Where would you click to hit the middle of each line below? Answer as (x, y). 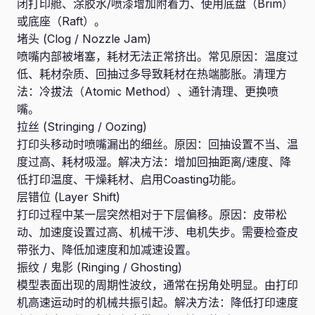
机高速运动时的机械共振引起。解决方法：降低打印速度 (157, 302)
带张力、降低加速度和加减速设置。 (107, 250)
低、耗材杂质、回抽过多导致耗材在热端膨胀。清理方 (152, 74)
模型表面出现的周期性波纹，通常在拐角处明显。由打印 (157, 285)
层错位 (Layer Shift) (69, 197)
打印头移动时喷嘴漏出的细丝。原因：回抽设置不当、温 (157, 144)
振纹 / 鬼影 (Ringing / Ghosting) (99, 267)
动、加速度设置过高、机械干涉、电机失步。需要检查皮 (157, 232)
